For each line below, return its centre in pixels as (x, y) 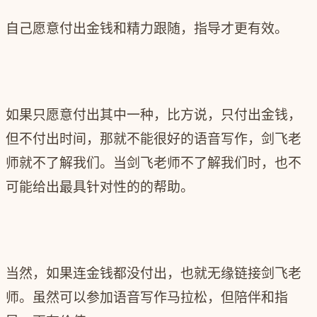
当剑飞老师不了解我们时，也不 (207, 163)
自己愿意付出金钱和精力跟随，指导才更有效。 (147, 29)
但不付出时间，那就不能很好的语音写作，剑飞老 (154, 139)
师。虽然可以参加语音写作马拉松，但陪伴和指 (147, 298)
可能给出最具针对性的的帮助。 (100, 188)
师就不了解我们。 (59, 163)
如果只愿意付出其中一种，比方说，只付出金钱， (154, 115)
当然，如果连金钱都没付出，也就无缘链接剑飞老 (154, 274)
